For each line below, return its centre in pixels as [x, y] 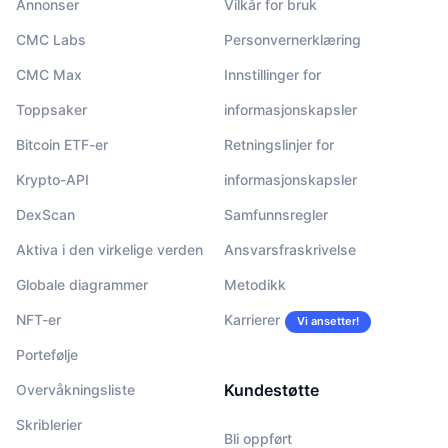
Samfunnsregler [276, 214]
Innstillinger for [272, 74]
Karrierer [252, 319]
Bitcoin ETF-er [62, 144]
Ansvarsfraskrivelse [290, 249]
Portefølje [47, 354]
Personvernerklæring [292, 39]
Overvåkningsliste [75, 389]
